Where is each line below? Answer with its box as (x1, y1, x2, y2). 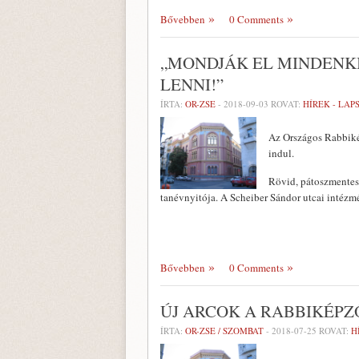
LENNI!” (160, 73, 224, 95)
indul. (268, 146, 294, 160)
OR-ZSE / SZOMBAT (185, 325, 264, 337)
